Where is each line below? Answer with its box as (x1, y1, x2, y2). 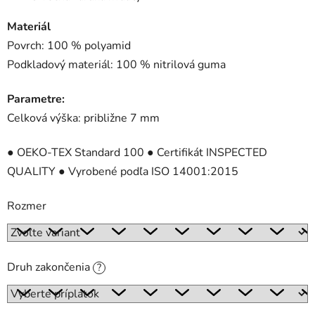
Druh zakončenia (7, 259, 93, 276)
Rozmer (7, 198, 46, 214)
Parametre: (7, 91, 65, 108)
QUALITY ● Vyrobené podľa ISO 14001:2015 (7, 164, 238, 180)
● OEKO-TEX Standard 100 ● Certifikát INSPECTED (7, 145, 267, 161)
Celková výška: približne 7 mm (7, 110, 160, 127)
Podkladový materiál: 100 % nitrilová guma (7, 57, 226, 73)
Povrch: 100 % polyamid (7, 38, 131, 54)
